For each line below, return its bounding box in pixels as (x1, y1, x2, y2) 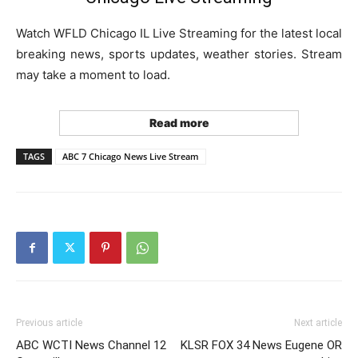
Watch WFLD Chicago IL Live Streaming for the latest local (16, 26, 342, 41)
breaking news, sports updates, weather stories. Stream (16, 46, 342, 62)
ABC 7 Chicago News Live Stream (62, 150, 199, 162)
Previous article (16, 317, 82, 328)
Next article (294, 317, 342, 328)
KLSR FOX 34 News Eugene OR (181, 338, 342, 352)
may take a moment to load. (16, 67, 170, 82)
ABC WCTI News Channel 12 (16, 338, 166, 352)
